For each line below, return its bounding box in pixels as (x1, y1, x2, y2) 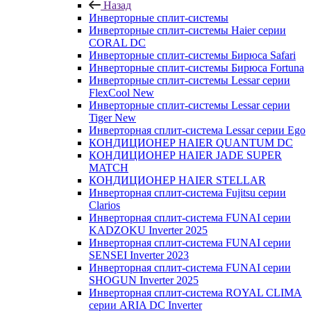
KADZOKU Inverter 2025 (89, 224, 208, 236)
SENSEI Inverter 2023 (89, 249, 189, 261)
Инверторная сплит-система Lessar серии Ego (89, 124, 305, 136)
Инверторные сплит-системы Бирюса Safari (89, 49, 296, 61)
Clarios (89, 199, 120, 211)
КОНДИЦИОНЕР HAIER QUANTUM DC (89, 137, 293, 149)
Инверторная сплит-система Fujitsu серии (89, 187, 286, 199)
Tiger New (89, 112, 136, 124)
